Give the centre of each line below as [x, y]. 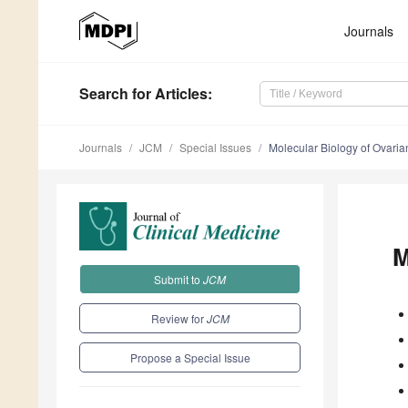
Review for [178, 318]
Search [104, 94]
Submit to [178, 279]
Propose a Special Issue [190, 357]
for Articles [168, 94]
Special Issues [215, 148]
